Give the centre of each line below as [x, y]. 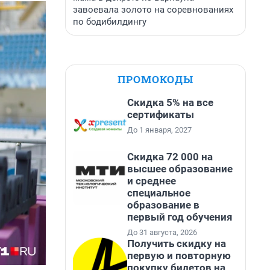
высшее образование [180, 169]
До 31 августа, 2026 [162, 232]
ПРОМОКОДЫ [155, 79]
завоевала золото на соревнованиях [153, 10]
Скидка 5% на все [170, 102]
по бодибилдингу [110, 22]
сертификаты [161, 115]
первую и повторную [179, 256]
